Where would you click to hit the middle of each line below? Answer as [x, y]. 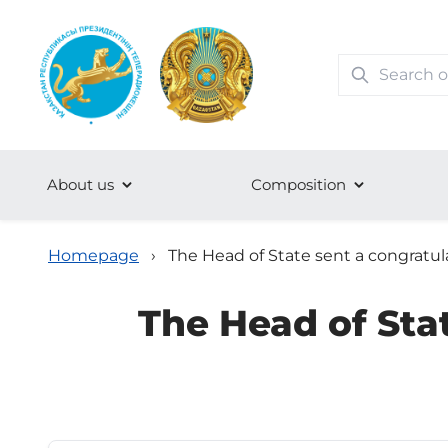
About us [80, 184]
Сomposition [299, 184]
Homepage [93, 255]
